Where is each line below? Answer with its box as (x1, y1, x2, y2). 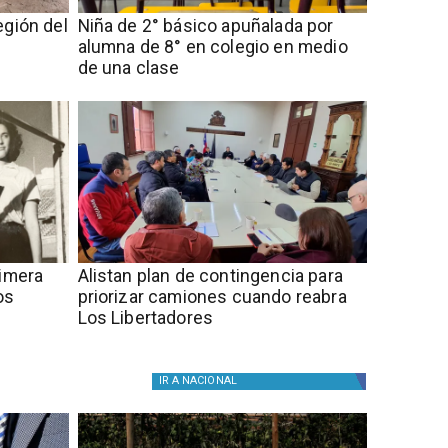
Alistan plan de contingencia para (77, 265, 343, 286)
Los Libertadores (77, 307, 214, 328)
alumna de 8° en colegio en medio (77, 36, 348, 57)
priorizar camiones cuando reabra (77, 286, 347, 307)
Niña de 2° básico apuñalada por (77, 15, 334, 36)
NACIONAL (182, 374, 237, 388)
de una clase (77, 57, 180, 78)
